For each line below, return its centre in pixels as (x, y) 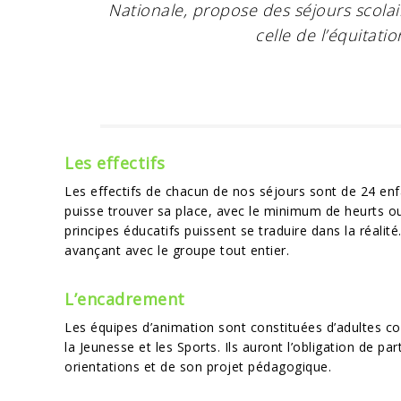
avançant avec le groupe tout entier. (177, 250)
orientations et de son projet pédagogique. (198, 367)
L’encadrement (125, 299)
